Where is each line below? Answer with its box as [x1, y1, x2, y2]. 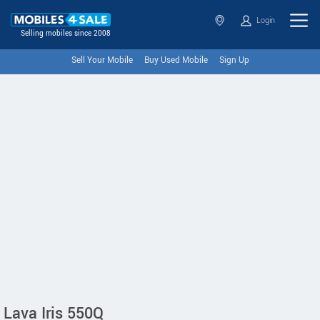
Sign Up [219, 54, 249, 66]
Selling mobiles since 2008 [21, 29, 111, 39]
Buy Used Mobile [144, 54, 208, 66]
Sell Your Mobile [71, 54, 133, 66]
